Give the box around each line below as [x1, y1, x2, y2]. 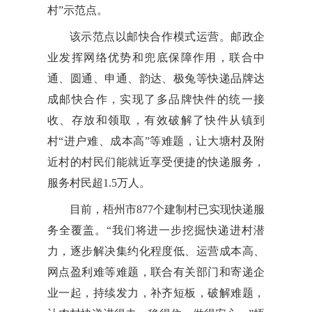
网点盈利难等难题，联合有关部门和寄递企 [47, 265, 265, 278]
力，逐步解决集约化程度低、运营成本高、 [47, 244, 265, 257]
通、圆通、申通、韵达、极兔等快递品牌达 [47, 72, 265, 84]
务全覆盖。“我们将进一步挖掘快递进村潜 [47, 224, 265, 236]
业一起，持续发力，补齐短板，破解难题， [47, 286, 265, 299]
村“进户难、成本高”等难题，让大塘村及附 [47, 134, 265, 147]
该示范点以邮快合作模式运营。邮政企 [69, 30, 265, 42]
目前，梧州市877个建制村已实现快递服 [69, 203, 265, 215]
